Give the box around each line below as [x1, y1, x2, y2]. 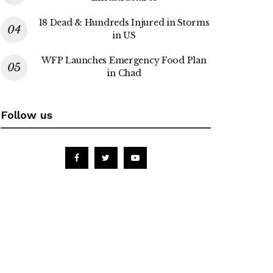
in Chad [107, 67, 141, 79]
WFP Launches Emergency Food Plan [41, 54, 207, 66]
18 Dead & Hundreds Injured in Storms [38, 16, 210, 28]
